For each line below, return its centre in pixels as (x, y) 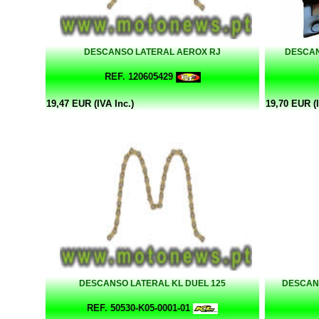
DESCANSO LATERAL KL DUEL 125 (152, 283)
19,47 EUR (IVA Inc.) (90, 103)
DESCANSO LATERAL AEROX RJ (152, 52)
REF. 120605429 (138, 76)
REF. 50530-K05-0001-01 (138, 308)
